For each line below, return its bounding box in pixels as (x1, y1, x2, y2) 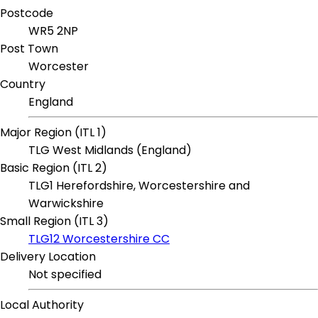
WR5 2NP (28, 23, 78, 40)
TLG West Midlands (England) (28, 142, 192, 159)
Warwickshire (28, 195, 104, 212)
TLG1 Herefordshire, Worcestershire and (28, 177, 250, 194)
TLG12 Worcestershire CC (28, 231, 170, 248)
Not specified (28, 266, 102, 283)
